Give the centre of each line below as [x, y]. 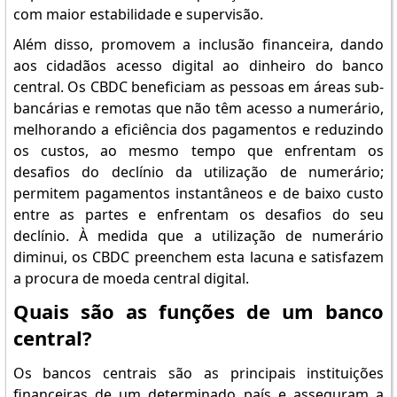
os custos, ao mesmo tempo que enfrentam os [198, 151]
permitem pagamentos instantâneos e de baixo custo [198, 193]
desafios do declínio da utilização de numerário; [198, 172]
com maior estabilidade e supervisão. [138, 14]
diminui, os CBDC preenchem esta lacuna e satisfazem [198, 257]
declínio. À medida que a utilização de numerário [198, 236]
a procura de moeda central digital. [131, 278]
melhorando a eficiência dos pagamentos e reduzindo [198, 129]
